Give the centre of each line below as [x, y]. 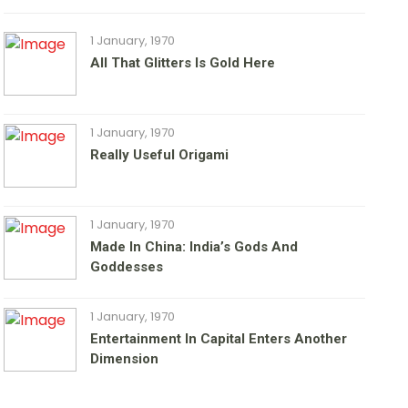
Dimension [125, 359]
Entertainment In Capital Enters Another [219, 339]
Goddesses [127, 267]
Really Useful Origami [160, 155]
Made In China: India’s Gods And [194, 247]
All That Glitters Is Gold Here [183, 63]
